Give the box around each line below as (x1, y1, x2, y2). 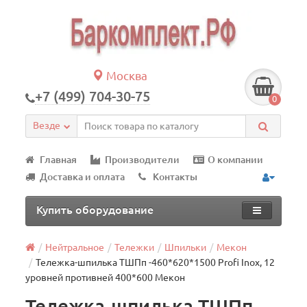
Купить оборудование (36, 204, 154, 216)
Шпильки (164, 242, 207, 253)
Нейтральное (45, 242, 105, 253)
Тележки (114, 242, 155, 253)
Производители (105, 154, 180, 165)
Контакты (153, 171, 198, 182)
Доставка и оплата (40, 171, 125, 182)
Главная (40, 154, 77, 165)
